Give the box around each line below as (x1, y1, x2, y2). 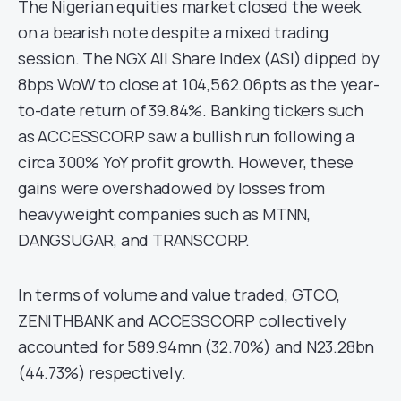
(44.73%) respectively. (18, 361, 186, 383)
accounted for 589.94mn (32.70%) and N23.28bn (18, 335, 375, 357)
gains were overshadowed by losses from (18, 176, 325, 199)
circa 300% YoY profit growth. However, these (18, 150, 354, 173)
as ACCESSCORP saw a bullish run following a (18, 124, 354, 147)
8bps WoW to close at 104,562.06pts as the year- (18, 73, 380, 95)
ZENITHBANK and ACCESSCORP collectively (18, 309, 346, 331)
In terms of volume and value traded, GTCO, (18, 283, 340, 305)
